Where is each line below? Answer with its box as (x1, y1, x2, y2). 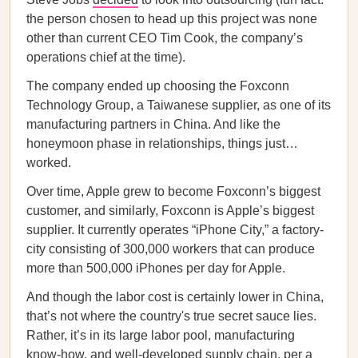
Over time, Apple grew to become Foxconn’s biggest (26, 185, 320, 198)
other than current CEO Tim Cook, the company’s (26, 31, 303, 45)
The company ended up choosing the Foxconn (26, 79, 289, 93)
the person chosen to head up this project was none (26, 12, 317, 26)
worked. (26, 156, 71, 169)
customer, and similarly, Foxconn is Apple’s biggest (26, 204, 314, 217)
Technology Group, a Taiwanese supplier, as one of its (26, 98, 331, 112)
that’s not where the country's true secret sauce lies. (26, 309, 316, 323)
